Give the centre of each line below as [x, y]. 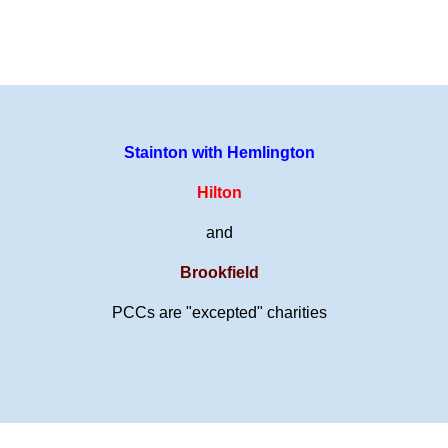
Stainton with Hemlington [220, 152]
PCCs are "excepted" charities [220, 312]
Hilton [220, 192]
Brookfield [220, 272]
